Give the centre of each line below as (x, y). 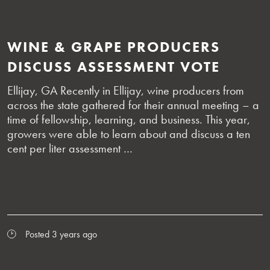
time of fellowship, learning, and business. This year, (129, 119)
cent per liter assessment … (70, 148)
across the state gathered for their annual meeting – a (133, 105)
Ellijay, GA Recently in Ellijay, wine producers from (126, 90)
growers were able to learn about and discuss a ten (129, 133)
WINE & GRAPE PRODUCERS (114, 46)
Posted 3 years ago (61, 234)
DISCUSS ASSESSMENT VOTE (114, 66)
